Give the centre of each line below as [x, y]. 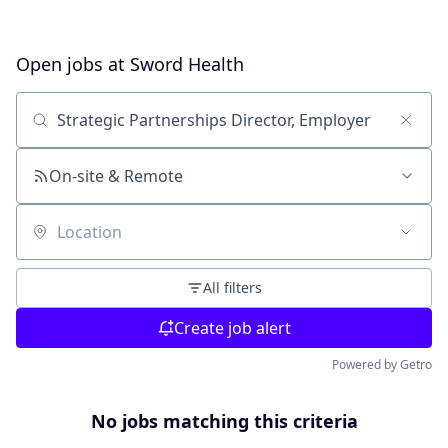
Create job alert [232, 328]
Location [47, 241]
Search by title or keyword [114, 129]
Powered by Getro [382, 364]
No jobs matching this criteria [224, 421]
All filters [232, 287]
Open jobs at [73, 64]
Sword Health [187, 64]
